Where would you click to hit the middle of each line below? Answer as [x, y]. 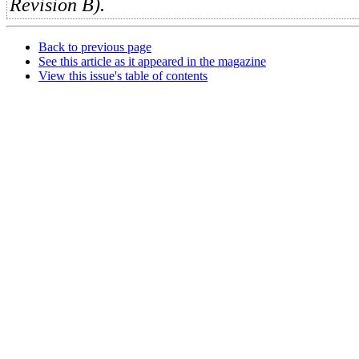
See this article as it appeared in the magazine [152, 61]
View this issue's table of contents [123, 76]
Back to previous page [95, 47]
